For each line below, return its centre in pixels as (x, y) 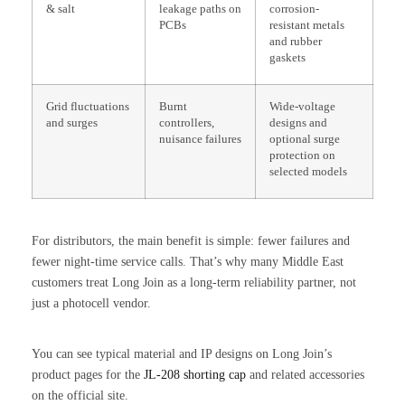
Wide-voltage (302, 106)
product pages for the (88, 374)
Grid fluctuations (88, 106)
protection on (302, 155)
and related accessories (305, 374)
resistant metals (307, 25)
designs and (298, 122)
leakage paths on (200, 9)
